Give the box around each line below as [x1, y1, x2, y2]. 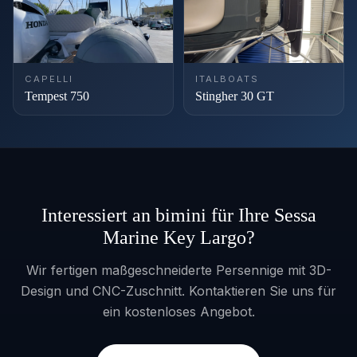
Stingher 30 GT [195, 89, 274, 103]
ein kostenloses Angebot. [102, 304, 255, 320]
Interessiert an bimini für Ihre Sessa [41, 205, 316, 226]
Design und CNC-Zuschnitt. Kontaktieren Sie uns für [21, 283, 336, 299]
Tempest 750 [25, 89, 89, 103]
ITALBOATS [195, 73, 259, 84]
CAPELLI [25, 73, 73, 84]
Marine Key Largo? [102, 227, 255, 248]
